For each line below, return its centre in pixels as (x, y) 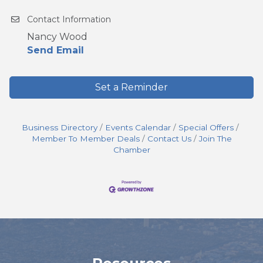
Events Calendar (138, 128)
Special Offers (206, 128)
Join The (215, 139)
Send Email (55, 50)
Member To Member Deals (85, 139)
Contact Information (69, 20)
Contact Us (169, 139)
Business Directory (60, 128)
